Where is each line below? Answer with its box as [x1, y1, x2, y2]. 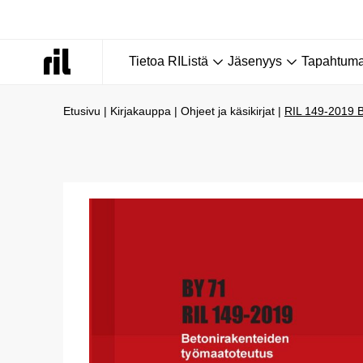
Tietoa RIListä [129, 54, 208, 68]
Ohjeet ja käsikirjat [181, 105, 275, 117]
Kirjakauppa [110, 105, 171, 117]
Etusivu [63, 105, 100, 117]
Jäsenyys [228, 54, 282, 68]
